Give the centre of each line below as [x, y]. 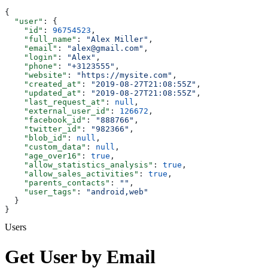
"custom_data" [45, 147]
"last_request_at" [55, 102]
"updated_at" [43, 93]
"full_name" [41, 39]
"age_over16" [43, 156]
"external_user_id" [57, 111]
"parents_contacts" [57, 183]
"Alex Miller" [117, 39]
